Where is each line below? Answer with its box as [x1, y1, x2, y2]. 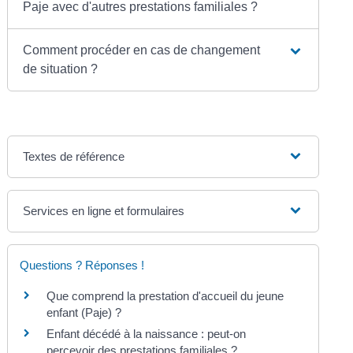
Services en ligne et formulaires [23, 203, 185, 217]
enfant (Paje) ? [46, 305, 122, 319]
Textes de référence [23, 149, 125, 163]
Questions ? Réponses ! [20, 258, 145, 272]
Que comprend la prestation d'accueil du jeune [46, 288, 284, 303]
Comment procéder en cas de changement [23, 43, 261, 57]
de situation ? [23, 61, 98, 76]
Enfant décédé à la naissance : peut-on [46, 326, 247, 340]
